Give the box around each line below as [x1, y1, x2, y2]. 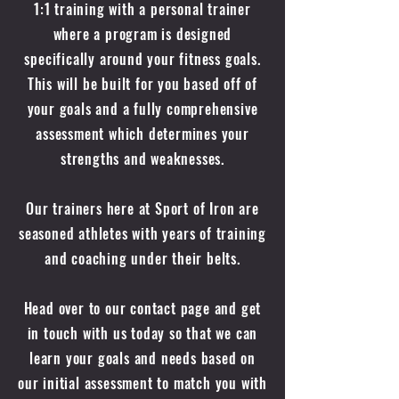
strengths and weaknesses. [60, 148, 224, 169]
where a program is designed [53, 23, 232, 45]
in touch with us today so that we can [27, 322, 258, 344]
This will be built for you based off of [27, 73, 258, 94]
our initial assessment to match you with [18, 372, 268, 394]
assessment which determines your [36, 123, 249, 144]
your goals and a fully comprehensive [27, 98, 258, 119]
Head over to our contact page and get [23, 297, 262, 319]
